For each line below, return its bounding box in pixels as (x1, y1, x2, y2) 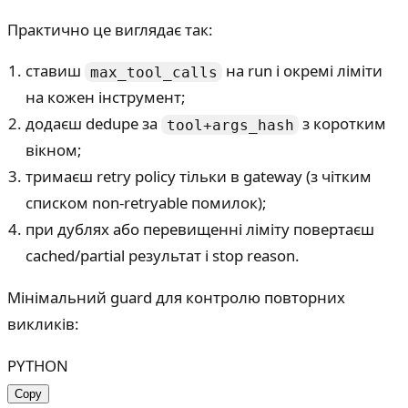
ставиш (25, 60, 85, 82)
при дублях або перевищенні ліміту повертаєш (25, 219, 374, 240)
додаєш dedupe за (25, 113, 161, 135)
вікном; (25, 139, 82, 161)
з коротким (299, 113, 387, 135)
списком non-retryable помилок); (25, 192, 267, 214)
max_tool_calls (89, 63, 218, 81)
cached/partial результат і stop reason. (25, 245, 300, 267)
